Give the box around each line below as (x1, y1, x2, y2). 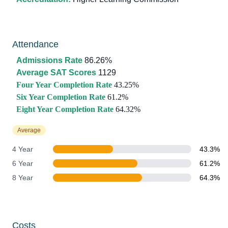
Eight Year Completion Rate (16, 105, 113, 113)
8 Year (12, 174, 33, 182)
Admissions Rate (16, 56, 82, 65)
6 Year (12, 159, 33, 167)
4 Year (12, 145, 33, 153)
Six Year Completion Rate (16, 93, 105, 101)
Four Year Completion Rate (16, 80, 112, 89)
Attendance (12, 39, 59, 49)
